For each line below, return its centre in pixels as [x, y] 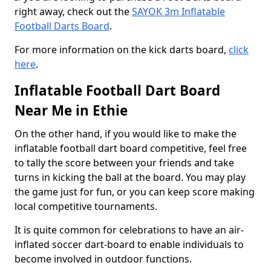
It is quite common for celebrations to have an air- [129, 230]
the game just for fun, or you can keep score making [135, 192]
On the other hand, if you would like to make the [126, 134]
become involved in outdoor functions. [103, 259]
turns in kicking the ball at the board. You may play [130, 177]
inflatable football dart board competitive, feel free [131, 148]
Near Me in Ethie [71, 110]
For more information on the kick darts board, [122, 50]
